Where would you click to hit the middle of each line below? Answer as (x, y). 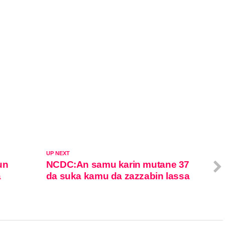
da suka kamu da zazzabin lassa (118, 176)
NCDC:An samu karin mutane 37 (118, 164)
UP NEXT (58, 153)
